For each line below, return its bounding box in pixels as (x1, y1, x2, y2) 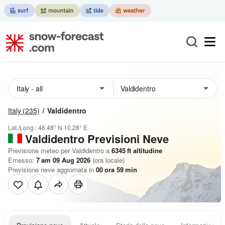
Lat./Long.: (8, 123, 38, 132)
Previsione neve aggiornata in (8, 165, 96, 174)
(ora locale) (90, 155, 125, 165)
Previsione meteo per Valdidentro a (8, 146, 109, 155)
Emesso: (8, 155, 36, 165)
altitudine (131, 146, 162, 155)
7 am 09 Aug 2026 (36, 155, 90, 165)
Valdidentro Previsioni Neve (25, 131, 169, 147)
